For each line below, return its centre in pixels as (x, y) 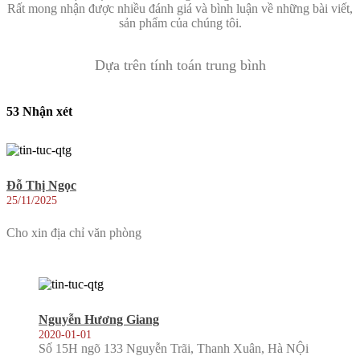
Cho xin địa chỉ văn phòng (74, 232)
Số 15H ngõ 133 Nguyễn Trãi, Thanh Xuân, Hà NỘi (174, 349)
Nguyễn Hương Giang (99, 320)
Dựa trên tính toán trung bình (180, 65)
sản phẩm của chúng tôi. (180, 22)
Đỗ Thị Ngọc (41, 186)
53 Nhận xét (39, 111)
